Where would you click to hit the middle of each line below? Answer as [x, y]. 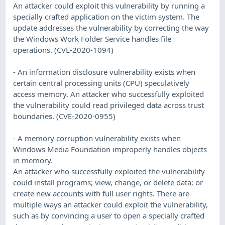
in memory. [33, 160]
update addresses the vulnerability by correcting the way [111, 27]
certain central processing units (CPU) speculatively [101, 83]
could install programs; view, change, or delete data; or [108, 182]
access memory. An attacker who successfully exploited [109, 94]
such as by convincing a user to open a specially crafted [109, 215]
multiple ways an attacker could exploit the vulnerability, [111, 204]
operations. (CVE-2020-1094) [64, 49]
